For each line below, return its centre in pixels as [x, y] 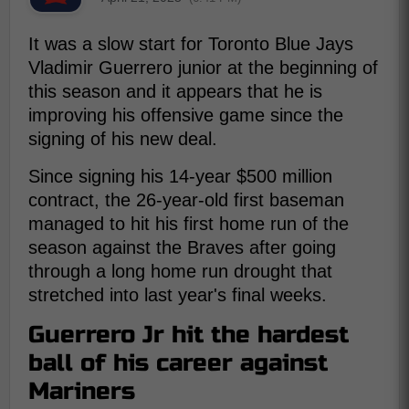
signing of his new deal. [123, 139]
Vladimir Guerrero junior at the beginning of [203, 68]
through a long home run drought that [180, 271]
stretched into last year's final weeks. [178, 295]
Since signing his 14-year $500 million [180, 176]
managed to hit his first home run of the [189, 224]
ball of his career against [178, 363]
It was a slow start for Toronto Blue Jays [191, 44]
